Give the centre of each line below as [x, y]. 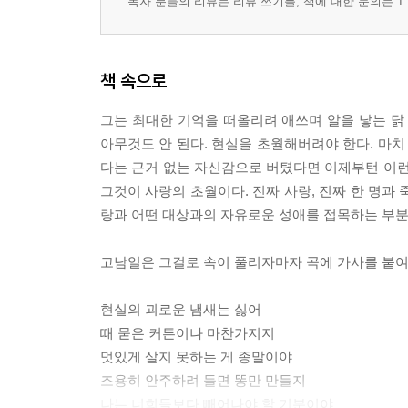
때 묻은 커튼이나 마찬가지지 [188, 333]
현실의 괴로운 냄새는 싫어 [181, 309]
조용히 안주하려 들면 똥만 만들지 [203, 380]
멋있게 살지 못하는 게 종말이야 [196, 357]
